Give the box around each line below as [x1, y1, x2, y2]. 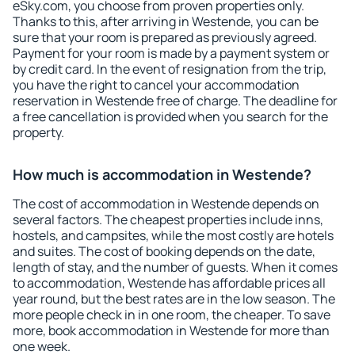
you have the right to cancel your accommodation [13, 76, 300, 94]
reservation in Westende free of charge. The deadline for [13, 92, 338, 109]
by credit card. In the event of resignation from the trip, [13, 60, 326, 78]
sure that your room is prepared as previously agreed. [13, 29, 317, 46]
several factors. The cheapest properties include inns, [13, 211, 323, 228]
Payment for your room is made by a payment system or [13, 44, 330, 62]
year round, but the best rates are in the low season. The [13, 290, 335, 307]
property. [13, 124, 64, 141]
